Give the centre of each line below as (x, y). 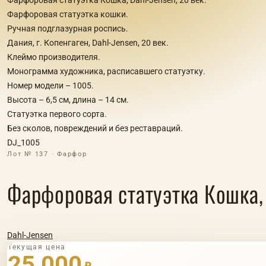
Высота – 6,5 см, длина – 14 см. (68, 99)
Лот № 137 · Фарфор (47, 154)
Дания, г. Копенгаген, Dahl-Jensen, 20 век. (88, 42)
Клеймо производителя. (54, 57)
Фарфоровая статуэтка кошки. (68, 14)
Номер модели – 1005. (50, 85)
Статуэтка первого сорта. (57, 114)
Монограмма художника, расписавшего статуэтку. (106, 71)
